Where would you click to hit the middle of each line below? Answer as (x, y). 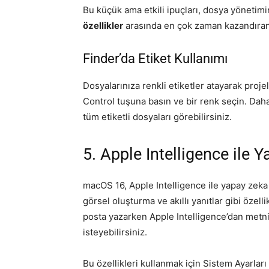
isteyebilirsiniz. (115, 232)
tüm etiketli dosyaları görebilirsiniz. (157, 116)
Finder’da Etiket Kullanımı (155, 58)
